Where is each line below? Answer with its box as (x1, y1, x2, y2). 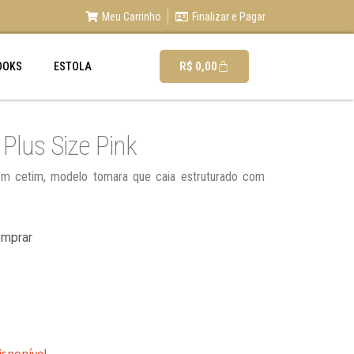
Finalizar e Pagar (192, 10, 265, 23)
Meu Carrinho (101, 10, 161, 23)
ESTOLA (53, 60, 92, 73)
